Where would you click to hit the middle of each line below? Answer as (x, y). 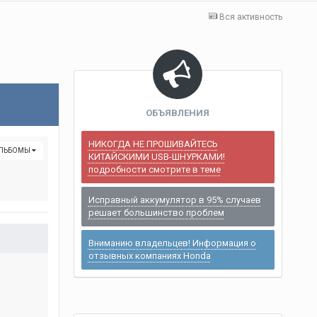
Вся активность (250, 17)
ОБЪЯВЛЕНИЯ (178, 113)
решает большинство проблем (156, 213)
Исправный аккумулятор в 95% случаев (174, 200)
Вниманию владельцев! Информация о (172, 243)
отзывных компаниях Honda (149, 256)
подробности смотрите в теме (154, 169)
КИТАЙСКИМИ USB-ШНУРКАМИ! (156, 157)
